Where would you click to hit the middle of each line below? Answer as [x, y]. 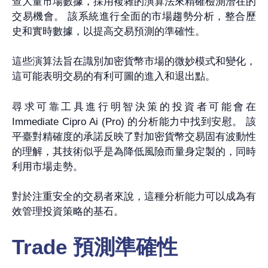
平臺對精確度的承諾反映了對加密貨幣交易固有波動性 [134, 136]
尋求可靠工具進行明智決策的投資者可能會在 [134, 106]
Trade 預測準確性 [95, 246]
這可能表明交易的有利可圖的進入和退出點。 [114, 77]
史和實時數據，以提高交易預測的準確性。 [109, 31]
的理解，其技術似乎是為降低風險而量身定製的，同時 [134, 151]
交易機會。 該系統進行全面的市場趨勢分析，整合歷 [134, 16]
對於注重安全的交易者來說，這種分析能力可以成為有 [134, 197]
